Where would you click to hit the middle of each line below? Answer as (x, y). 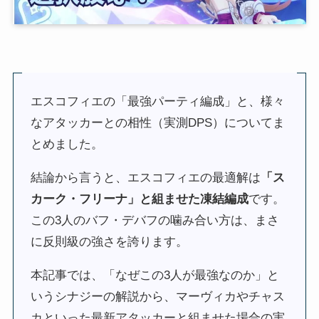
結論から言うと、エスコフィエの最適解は (146, 177)
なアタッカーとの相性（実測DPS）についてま (158, 122)
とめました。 (67, 144)
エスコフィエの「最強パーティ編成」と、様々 (158, 101)
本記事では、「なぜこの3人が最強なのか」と (155, 275)
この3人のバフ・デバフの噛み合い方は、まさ (155, 220)
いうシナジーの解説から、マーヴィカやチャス (158, 296)
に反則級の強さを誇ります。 (110, 241)
